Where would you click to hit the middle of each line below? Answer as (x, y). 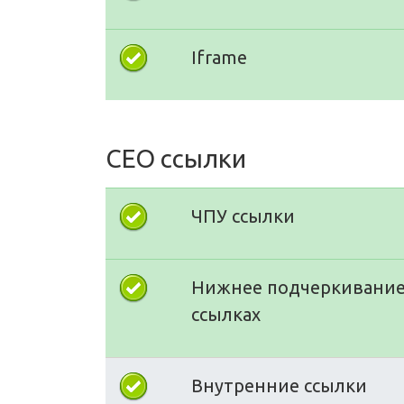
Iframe (219, 57)
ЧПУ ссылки (243, 216)
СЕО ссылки (176, 158)
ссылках (226, 314)
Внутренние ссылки (279, 385)
